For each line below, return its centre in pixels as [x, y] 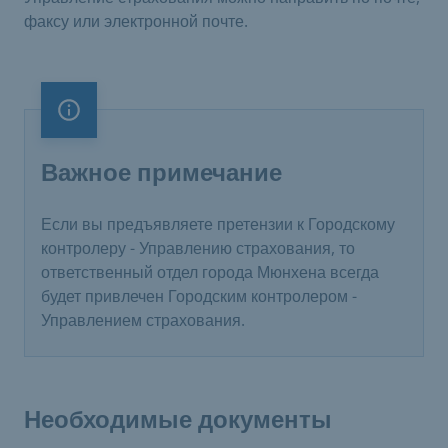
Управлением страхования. [143, 320]
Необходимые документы [178, 420]
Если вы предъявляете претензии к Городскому [218, 224]
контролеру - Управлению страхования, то [198, 248]
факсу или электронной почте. [136, 21]
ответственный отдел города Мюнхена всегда [210, 272]
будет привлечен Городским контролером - [199, 296]
